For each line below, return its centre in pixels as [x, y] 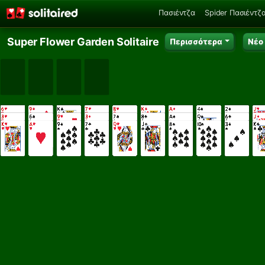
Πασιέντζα [177, 12]
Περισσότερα [196, 41]
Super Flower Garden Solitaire [83, 41]
